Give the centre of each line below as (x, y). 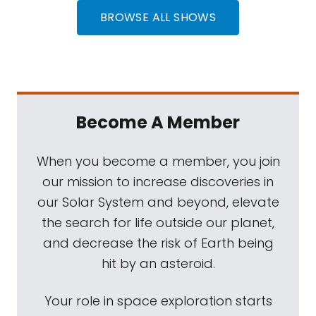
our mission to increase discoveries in (158, 182)
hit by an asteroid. (158, 263)
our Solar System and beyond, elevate (158, 202)
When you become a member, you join (158, 161)
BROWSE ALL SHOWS (158, 17)
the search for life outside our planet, (158, 223)
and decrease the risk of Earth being (158, 243)
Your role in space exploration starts (158, 301)
